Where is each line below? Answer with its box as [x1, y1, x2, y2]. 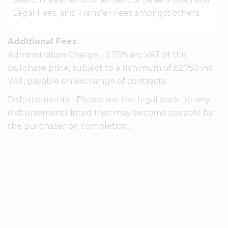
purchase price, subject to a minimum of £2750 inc [8, 63, 213, 73]
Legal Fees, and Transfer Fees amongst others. [13, 8, 201, 18]
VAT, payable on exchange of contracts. [8, 76, 167, 87]
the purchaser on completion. [8, 121, 129, 131]
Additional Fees [8, 37, 77, 47]
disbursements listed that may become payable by [8, 108, 213, 118]
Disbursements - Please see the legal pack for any [8, 95, 210, 105]
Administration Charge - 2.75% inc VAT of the [8, 50, 187, 60]
